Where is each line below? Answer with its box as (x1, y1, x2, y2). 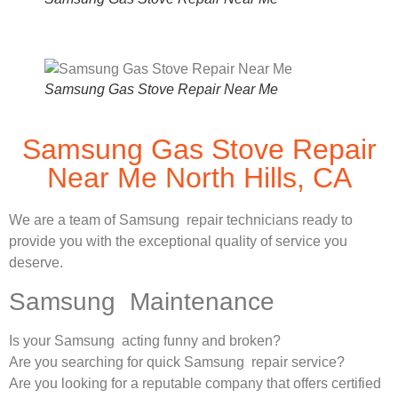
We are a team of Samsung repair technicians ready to (9, 212, 353, 228)
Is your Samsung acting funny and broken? (9, 332, 281, 348)
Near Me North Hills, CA (46, 162, 352, 195)
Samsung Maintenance (9, 287, 275, 315)
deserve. (9, 255, 63, 271)
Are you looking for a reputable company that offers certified (9, 375, 381, 391)
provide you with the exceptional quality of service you (9, 234, 347, 250)
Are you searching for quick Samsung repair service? (9, 354, 345, 370)
